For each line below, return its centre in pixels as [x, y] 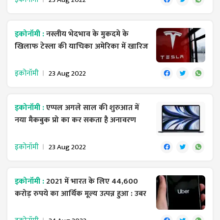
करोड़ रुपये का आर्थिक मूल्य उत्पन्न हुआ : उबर [81, 193]
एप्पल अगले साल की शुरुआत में [93, 108]
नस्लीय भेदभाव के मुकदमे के [87, 34]
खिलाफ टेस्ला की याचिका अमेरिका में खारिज [82, 46]
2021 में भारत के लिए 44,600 [92, 181]
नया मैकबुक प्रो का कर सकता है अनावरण [75, 120]
